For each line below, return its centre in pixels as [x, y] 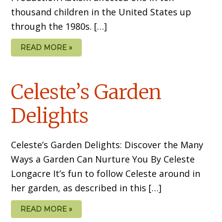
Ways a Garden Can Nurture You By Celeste [103, 159]
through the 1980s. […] [59, 26]
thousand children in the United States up [101, 12]
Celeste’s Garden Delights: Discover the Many [107, 144]
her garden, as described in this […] [86, 188]
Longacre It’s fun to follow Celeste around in [106, 173]
